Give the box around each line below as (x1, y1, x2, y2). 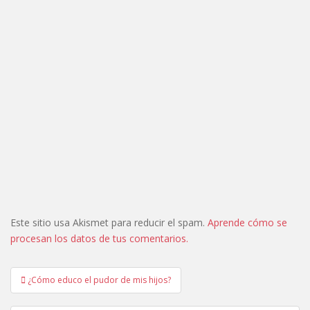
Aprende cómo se (208, 215, 287, 229)
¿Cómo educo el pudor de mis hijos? (28, 273, 171, 286)
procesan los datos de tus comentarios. (10, 231, 188, 245)
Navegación (10, 264, 109, 286)
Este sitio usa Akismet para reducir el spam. (10, 215, 208, 229)
